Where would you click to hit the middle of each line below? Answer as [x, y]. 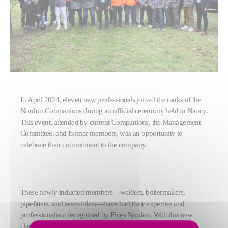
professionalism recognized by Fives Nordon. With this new [107, 215]
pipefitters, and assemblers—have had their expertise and [103, 203]
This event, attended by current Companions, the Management [111, 122]
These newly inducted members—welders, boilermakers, [103, 192]
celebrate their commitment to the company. [84, 144]
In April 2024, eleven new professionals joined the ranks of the [111, 99]
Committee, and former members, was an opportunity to [102, 133]
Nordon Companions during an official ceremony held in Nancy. [114, 111]
